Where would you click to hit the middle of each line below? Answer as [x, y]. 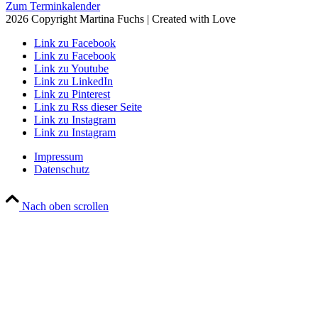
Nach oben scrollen [65, 207]
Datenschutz [62, 170]
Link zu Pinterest [72, 94]
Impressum [59, 157]
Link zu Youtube [71, 69]
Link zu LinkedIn [73, 82]
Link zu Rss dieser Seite [88, 107]
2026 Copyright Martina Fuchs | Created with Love [121, 19]
